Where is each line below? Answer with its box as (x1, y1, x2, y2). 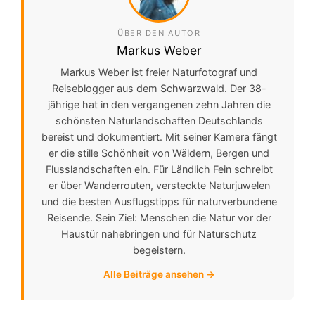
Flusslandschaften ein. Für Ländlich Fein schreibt (45, 163, 273, 176)
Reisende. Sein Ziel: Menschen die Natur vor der (46, 212, 271, 224)
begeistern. (132, 244, 186, 257)
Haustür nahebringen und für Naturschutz (61, 228, 257, 240)
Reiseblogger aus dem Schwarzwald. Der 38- (51, 82, 266, 95)
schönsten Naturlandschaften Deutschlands (55, 115, 263, 127)
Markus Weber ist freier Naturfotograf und (60, 66, 257, 79)
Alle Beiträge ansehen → (103, 269, 215, 281)
